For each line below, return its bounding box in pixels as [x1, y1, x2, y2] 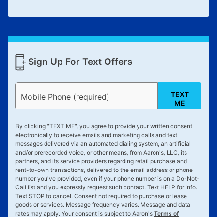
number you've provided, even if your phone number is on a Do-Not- [15, 175, 200, 183]
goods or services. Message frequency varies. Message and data [15, 201, 190, 209]
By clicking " [15, 123, 49, 130]
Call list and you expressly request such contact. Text [15, 184, 160, 191]
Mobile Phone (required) [20, 92, 109, 102]
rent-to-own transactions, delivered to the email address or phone [15, 166, 193, 174]
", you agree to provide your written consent [74, 123, 192, 130]
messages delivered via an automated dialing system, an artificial [15, 140, 191, 148]
